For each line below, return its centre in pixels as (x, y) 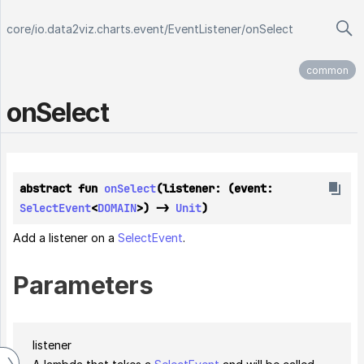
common (327, 70)
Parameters (83, 285)
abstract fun (62, 189)
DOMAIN (117, 208)
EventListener (205, 29)
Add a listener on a (65, 238)
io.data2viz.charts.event (100, 29)
